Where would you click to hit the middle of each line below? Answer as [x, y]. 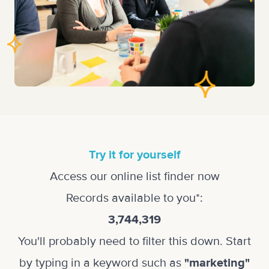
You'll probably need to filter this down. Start [134, 241]
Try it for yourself [134, 155]
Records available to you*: [134, 198]
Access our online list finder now [134, 177]
